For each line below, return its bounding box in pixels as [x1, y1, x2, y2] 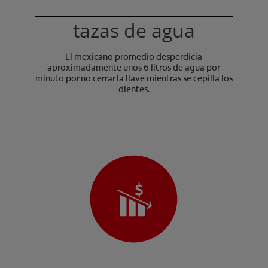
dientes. [118, 83, 150, 95]
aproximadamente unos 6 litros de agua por [47, 62, 221, 73]
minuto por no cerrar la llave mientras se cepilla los [35, 72, 233, 84]
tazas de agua [72, 17, 195, 43]
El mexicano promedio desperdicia [65, 51, 203, 62]
